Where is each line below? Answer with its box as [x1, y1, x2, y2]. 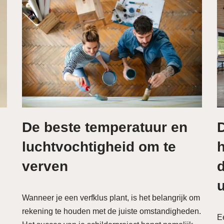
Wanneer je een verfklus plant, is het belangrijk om [22, 193, 200, 202]
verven [22, 158, 68, 174]
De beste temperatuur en [22, 119, 187, 135]
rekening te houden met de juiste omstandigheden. [22, 207, 201, 215]
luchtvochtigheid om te [22, 139, 176, 154]
